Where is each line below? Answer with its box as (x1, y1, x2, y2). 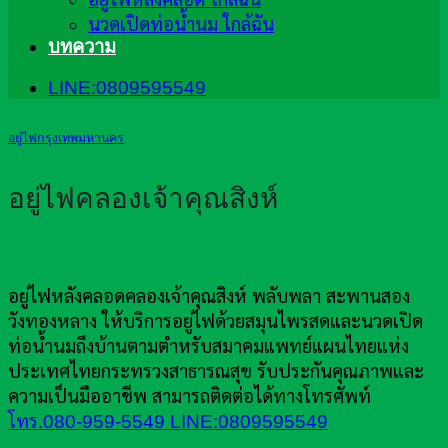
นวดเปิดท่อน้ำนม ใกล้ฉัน (88, 14, 274, 36)
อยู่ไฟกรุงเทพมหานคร (8, 130, 124, 145)
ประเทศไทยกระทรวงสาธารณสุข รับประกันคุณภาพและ (8, 361, 424, 383)
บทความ (48, 36, 116, 58)
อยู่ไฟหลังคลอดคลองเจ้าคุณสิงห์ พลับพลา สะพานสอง (8, 286, 410, 308)
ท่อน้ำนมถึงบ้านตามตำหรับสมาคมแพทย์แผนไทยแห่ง (8, 336, 409, 358)
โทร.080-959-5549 (8, 411, 170, 433)
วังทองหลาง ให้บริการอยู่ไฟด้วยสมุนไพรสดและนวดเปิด (8, 311, 423, 333)
